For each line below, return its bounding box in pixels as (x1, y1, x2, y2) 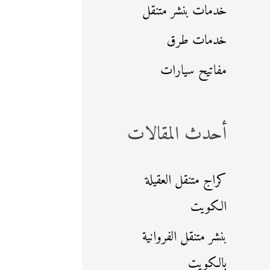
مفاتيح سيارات (160, 58, 227, 83)
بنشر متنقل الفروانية (142, 225, 227, 249)
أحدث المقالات (127, 118, 227, 152)
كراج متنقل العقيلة (145, 169, 227, 193)
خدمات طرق (167, 29, 227, 53)
